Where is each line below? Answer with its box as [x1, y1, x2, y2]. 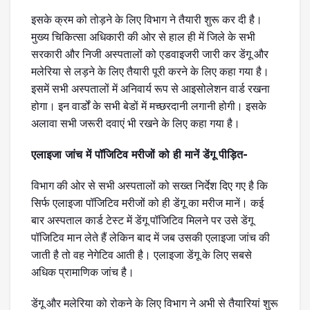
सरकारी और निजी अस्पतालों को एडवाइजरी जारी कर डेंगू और [31, 47, 268, 61]
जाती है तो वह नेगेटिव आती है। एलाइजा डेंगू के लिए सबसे [31, 248, 252, 262]
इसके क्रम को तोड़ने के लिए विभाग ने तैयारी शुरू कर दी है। [31, 12, 262, 26]
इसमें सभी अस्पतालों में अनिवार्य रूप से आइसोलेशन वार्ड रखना [31, 82, 270, 95]
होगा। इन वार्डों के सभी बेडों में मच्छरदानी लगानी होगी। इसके [31, 99, 266, 113]
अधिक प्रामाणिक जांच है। [31, 265, 134, 279]
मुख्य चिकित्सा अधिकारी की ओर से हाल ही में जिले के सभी [31, 30, 255, 44]
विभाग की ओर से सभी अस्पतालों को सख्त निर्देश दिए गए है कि [31, 179, 268, 192]
